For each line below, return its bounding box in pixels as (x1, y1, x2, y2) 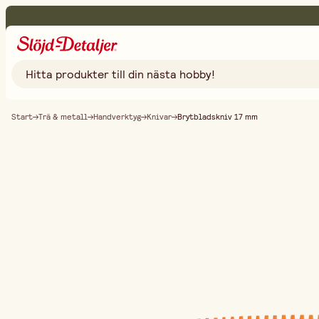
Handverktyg (93, 111, 141, 122)
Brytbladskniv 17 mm (177, 111, 258, 122)
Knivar (147, 111, 172, 122)
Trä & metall (38, 111, 88, 122)
